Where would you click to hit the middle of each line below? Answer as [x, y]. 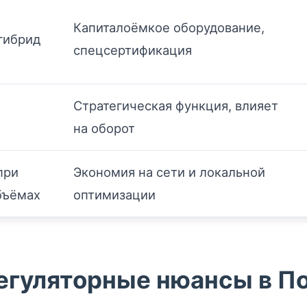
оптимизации [114, 195]
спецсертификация [133, 50]
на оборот [104, 128]
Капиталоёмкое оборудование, [169, 27]
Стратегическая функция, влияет [176, 106]
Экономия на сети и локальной [169, 172]
